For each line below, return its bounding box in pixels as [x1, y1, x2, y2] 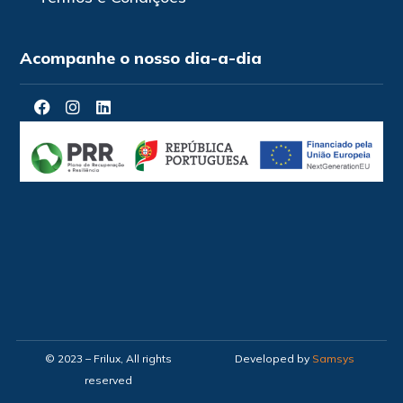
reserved [85, 373, 133, 388]
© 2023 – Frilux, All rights [45, 352, 173, 366]
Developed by [234, 352, 312, 366]
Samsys [311, 352, 354, 366]
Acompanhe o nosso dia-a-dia [20, 48, 263, 68]
